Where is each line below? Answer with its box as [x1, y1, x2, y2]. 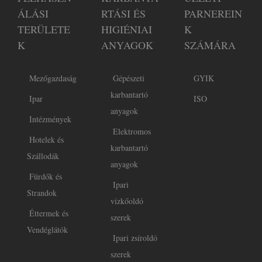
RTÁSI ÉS [101, 6, 146, 20]
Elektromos [110, 125, 151, 137]
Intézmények [27, 113, 71, 125]
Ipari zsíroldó [110, 232, 157, 243]
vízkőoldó [110, 195, 143, 206]
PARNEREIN [184, 6, 243, 20]
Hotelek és [27, 133, 64, 145]
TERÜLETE [18, 22, 70, 36]
